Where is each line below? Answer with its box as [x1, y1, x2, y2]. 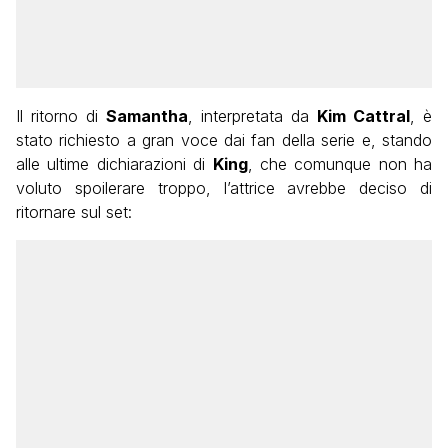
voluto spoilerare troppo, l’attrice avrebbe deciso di [16, 177, 432, 198]
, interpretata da [188, 105, 317, 126]
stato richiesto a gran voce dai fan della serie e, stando [16, 129, 432, 150]
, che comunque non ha [247, 153, 432, 174]
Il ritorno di [16, 105, 106, 126]
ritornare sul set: [16, 201, 132, 222]
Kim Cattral [317, 105, 410, 126]
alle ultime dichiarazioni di [16, 153, 213, 174]
